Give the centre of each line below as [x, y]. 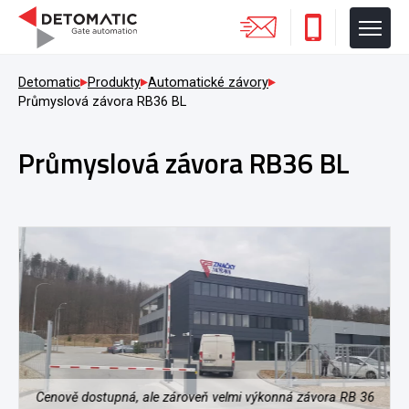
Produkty [114, 83]
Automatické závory [208, 83]
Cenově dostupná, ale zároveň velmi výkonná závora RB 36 [204, 397]
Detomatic [49, 83]
